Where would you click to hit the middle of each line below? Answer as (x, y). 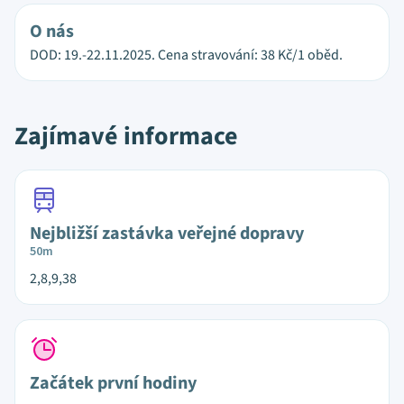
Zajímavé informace (126, 136)
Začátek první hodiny (113, 383)
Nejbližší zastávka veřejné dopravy (167, 234)
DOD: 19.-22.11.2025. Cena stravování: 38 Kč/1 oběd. (186, 55)
